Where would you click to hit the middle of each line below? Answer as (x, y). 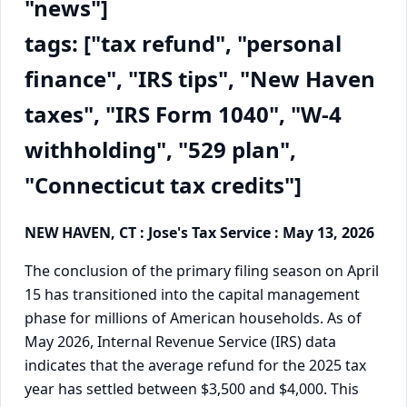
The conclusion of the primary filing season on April (202, 270)
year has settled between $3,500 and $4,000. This (192, 388)
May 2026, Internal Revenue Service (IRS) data (180, 341)
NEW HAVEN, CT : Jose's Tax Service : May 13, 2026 (199, 232)
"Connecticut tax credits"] (163, 184)
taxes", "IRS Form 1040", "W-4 (183, 114)
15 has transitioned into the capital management (192, 294)
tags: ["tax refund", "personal (183, 43)
